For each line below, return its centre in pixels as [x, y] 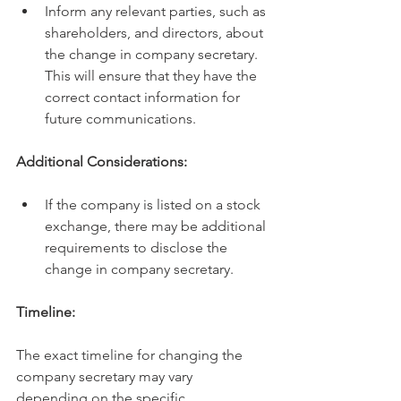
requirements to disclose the [138, 248]
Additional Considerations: [102, 162]
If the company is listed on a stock [154, 205]
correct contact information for [144, 98]
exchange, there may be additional [157, 226]
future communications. [120, 119]
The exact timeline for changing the [131, 355]
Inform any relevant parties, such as [157, 12]
